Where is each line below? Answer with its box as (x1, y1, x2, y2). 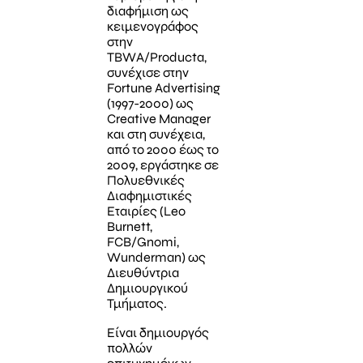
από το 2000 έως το (106, 142, 219, 158)
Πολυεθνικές (106, 173, 185, 189)
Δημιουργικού (106, 280, 188, 297)
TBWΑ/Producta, (106, 49, 207, 66)
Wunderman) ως (106, 250, 206, 266)
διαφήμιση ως (106, 3, 189, 19)
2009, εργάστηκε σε (106, 157, 219, 173)
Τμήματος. (106, 296, 167, 312)
